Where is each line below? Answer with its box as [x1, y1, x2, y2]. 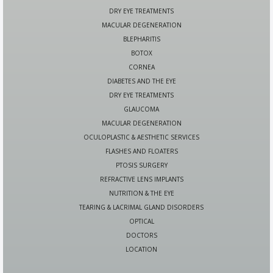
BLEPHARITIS [122, 35, 160, 44]
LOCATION [126, 245, 157, 254]
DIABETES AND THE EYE [107, 77, 176, 86]
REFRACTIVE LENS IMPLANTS [99, 175, 183, 184]
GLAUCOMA [124, 105, 159, 114]
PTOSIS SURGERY [115, 161, 168, 170]
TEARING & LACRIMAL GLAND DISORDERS [79, 203, 204, 212]
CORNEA [128, 63, 155, 72]
